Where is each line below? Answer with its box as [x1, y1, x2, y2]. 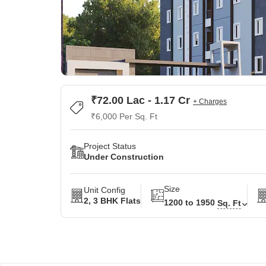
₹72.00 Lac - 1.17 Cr [91, 94, 193, 106]
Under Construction [84, 152, 164, 161]
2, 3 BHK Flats [84, 196, 141, 205]
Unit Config [84, 185, 125, 195]
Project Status [84, 141, 136, 151]
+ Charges [193, 97, 227, 106]
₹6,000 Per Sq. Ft [91, 112, 157, 121]
